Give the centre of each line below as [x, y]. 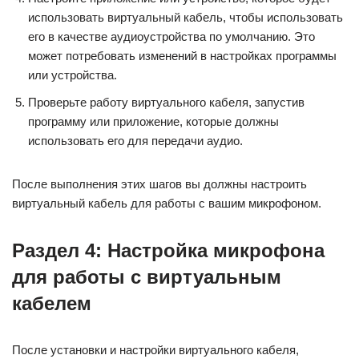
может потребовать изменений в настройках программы [182, 56]
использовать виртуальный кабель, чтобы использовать [186, 17]
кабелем [52, 303]
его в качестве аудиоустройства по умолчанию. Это [171, 36]
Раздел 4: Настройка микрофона [168, 250]
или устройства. [73, 75]
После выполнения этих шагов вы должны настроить [159, 184]
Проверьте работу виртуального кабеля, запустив [166, 102]
